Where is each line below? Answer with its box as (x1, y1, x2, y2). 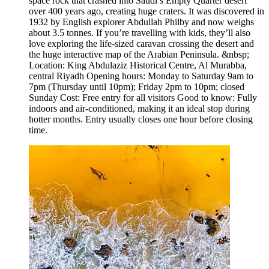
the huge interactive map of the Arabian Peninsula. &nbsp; (29, 49, 249, 60)
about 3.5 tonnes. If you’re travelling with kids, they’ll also (29, 28, 250, 38)
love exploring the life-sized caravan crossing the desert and (29, 38, 254, 49)
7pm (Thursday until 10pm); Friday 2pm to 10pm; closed (29, 82, 244, 92)
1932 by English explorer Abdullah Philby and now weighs (29, 17, 254, 28)
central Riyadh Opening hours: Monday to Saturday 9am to (29, 71, 253, 82)
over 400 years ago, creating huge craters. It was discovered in (29, 6, 264, 17)
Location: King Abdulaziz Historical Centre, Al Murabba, (29, 60, 247, 71)
